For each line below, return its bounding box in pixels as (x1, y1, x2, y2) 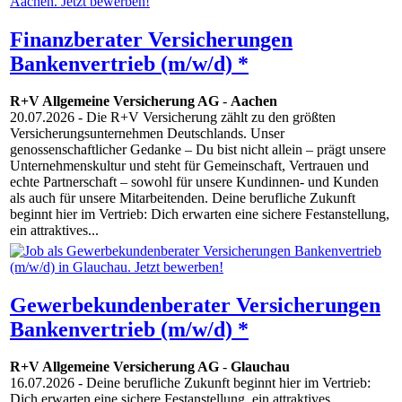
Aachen (231, 93, 277, 109)
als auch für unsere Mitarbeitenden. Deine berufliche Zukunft (10, 190, 355, 206)
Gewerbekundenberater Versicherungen (10, 293, 380, 317)
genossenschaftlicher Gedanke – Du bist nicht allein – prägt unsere (10, 142, 386, 158)
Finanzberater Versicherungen (10, 27, 293, 51)
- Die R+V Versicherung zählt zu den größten (74, 109, 336, 126)
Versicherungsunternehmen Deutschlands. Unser (10, 126, 284, 142)
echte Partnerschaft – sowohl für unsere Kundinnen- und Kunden (10, 174, 379, 190)
